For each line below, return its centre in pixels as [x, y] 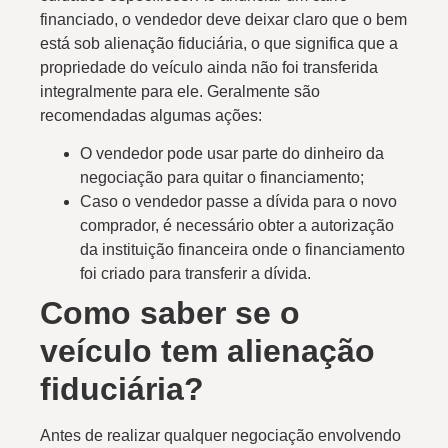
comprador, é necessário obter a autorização [237, 226]
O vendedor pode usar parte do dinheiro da [232, 154]
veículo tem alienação [207, 351]
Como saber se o [170, 313]
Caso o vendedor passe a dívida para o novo [238, 202]
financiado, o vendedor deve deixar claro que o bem [223, 19]
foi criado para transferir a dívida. [195, 274]
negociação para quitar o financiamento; [222, 178]
